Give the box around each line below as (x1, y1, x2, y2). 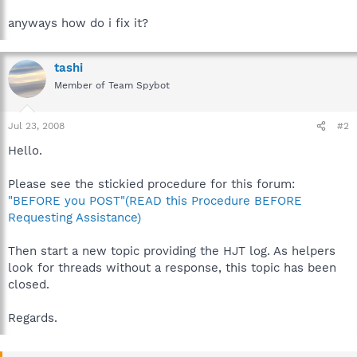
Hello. (8, 143, 42, 158)
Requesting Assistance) (8, 210, 141, 225)
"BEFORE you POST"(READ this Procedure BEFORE (8, 194, 302, 208)
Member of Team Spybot (54, 79, 170, 91)
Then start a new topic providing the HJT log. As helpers (8, 244, 335, 258)
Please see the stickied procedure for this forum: (8, 177, 295, 191)
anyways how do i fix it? (8, 15, 148, 30)
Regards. (8, 311, 57, 325)
